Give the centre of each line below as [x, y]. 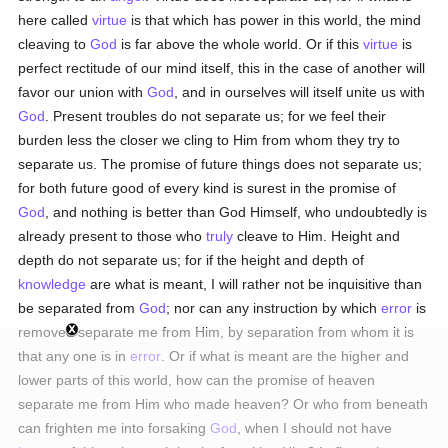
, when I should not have [315, 428]
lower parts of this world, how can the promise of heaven [197, 380]
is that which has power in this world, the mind [274, 20]
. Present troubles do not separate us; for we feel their [216, 116]
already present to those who [112, 236]
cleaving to [54, 44]
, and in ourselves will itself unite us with [300, 92]
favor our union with [83, 92]
